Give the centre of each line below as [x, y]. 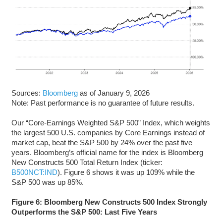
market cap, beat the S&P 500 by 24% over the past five [102, 143]
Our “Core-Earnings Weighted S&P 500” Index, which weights [111, 123]
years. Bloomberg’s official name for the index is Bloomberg [107, 153]
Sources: [27, 93]
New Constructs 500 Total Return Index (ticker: [87, 163]
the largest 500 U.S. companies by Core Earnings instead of [108, 133]
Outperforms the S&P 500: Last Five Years [84, 212]
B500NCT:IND [34, 172]
